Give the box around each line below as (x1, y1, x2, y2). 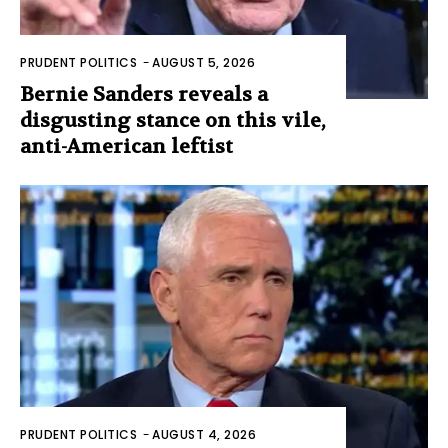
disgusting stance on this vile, (20, 108, 325, 134)
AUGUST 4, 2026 (152, 425, 256, 443)
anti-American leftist (20, 134, 233, 160)
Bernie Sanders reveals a (20, 82, 268, 108)
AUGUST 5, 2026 (152, 54, 255, 72)
